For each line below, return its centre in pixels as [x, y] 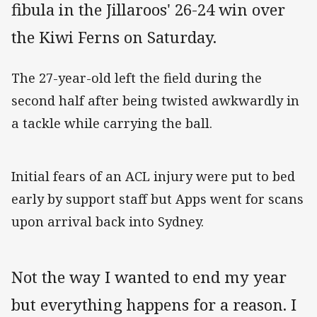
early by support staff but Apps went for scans [157, 199]
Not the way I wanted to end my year [149, 277]
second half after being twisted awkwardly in [155, 101]
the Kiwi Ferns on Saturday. [114, 38]
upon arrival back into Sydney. [108, 222]
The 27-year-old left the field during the [137, 78]
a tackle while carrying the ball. [112, 123]
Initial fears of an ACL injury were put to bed [153, 177]
